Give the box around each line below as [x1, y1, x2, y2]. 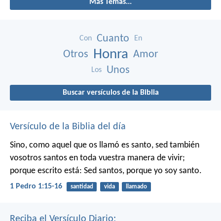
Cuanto [96, 33, 129, 45]
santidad [70, 184, 93, 190]
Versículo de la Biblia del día [10, 122, 126, 132]
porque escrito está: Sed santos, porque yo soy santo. [10, 166, 202, 176]
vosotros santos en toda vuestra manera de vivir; [10, 153, 185, 163]
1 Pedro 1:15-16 [10, 183, 62, 191]
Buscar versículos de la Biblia [62, 89, 159, 97]
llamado [125, 184, 147, 190]
